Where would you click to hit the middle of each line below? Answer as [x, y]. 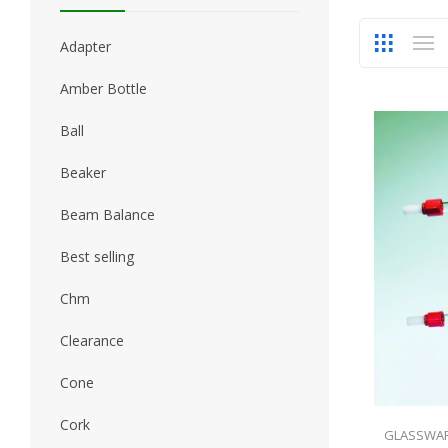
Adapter [85, 46]
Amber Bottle [103, 88]
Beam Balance [107, 214]
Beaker [83, 172]
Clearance [92, 340]
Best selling [97, 256]
